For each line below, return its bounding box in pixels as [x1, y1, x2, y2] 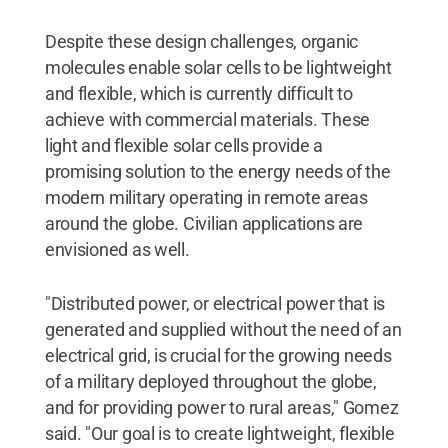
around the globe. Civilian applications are [44, 213, 364, 234]
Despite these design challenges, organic [44, 31, 358, 52]
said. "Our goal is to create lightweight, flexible [44, 423, 395, 444]
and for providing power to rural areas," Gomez [44, 397, 399, 418]
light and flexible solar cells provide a [44, 135, 323, 156]
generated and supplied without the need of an [44, 319, 402, 340]
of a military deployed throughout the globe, [44, 371, 377, 392]
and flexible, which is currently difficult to [44, 83, 353, 104]
